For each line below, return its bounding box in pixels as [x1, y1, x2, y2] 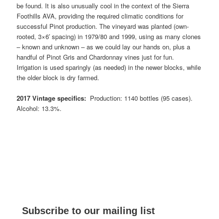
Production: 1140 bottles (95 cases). [86, 93, 193, 103]
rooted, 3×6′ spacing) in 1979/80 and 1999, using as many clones [17, 32, 201, 42]
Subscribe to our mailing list [22, 205, 155, 217]
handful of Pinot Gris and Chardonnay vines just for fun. [17, 52, 176, 62]
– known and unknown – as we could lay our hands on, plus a [17, 42, 191, 52]
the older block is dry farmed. [17, 73, 100, 83]
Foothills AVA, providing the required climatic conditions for [17, 11, 184, 21]
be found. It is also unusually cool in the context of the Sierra [17, 1, 190, 11]
